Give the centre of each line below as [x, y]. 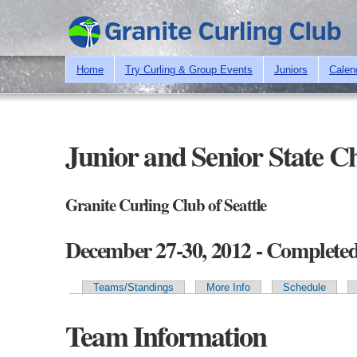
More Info [228, 287]
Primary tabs [122, 308]
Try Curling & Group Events [189, 69]
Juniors [291, 69]
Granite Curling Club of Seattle [166, 204]
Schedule [304, 287]
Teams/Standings [133, 287]
